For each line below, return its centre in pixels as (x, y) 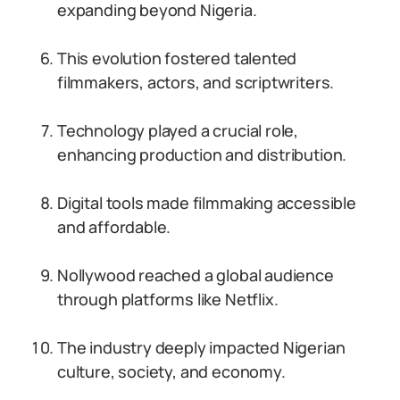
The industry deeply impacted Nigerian (201, 347)
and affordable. (114, 227)
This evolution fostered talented (177, 58)
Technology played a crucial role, (178, 130)
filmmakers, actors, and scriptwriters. (196, 82)
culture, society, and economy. (171, 371)
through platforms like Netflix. (168, 299)
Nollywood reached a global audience (196, 275)
